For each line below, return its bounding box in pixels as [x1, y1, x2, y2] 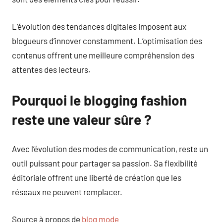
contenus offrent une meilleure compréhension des [12, 50, 194, 60]
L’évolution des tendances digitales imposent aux [12, 21, 186, 31]
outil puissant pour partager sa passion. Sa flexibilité [12, 158, 198, 168]
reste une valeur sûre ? [12, 111, 152, 128]
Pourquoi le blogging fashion [12, 91, 187, 109]
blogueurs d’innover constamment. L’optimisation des [12, 35, 202, 46]
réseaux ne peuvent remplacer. [12, 187, 122, 197]
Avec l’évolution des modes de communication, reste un [12, 144, 208, 154]
